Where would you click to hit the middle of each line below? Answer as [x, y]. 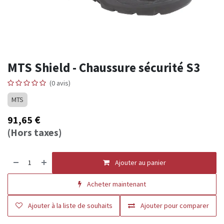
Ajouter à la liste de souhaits [70, 205]
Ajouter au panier [140, 162]
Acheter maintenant [116, 184]
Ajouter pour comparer [174, 205]
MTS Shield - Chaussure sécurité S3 [104, 67]
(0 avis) [60, 83]
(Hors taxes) [35, 132]
